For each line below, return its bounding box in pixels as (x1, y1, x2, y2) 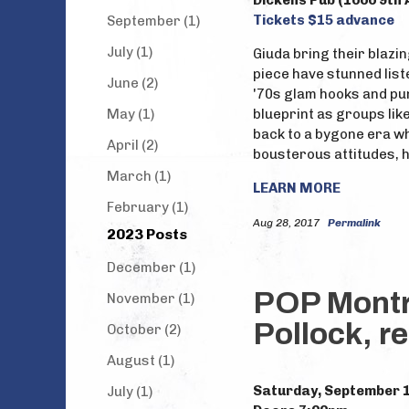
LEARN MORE (253, 180, 341, 196)
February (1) (107, 199, 188, 215)
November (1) (107, 290, 194, 307)
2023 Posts (107, 225, 187, 243)
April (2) (107, 137, 158, 153)
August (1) (107, 352, 174, 369)
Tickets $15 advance (253, 12, 394, 28)
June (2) (107, 75, 158, 91)
